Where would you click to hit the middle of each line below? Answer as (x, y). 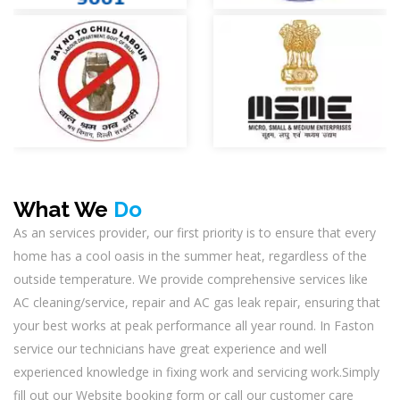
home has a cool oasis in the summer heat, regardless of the (190, 256)
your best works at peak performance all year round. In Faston (194, 326)
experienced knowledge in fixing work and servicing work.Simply (196, 372)
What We (63, 210)
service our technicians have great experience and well (170, 349)
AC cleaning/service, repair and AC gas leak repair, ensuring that (197, 303)
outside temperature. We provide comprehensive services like (191, 279)
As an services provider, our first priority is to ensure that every (195, 233)
